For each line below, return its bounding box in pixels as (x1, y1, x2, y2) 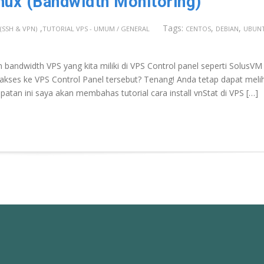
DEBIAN (216, 24, 239, 33)
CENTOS (186, 24, 211, 33)
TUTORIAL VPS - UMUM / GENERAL (42, 24, 150, 33)
